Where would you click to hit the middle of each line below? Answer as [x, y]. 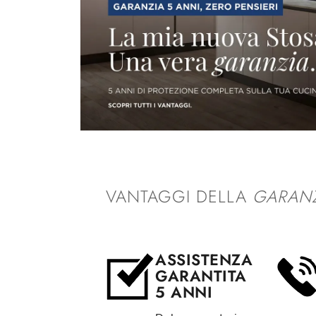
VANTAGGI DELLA [179, 196]
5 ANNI [184, 292]
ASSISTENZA [204, 260]
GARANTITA [201, 276]
